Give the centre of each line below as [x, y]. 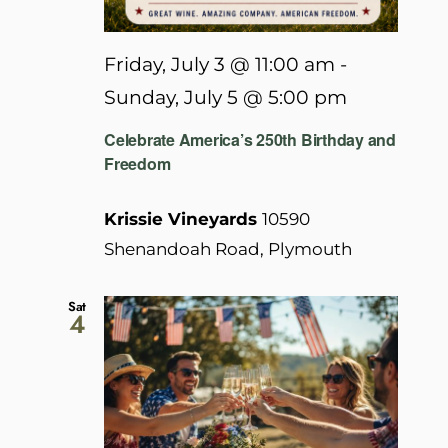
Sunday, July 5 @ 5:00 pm [225, 98]
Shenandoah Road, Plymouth [228, 248]
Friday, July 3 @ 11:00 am [219, 65]
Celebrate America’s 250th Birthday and [250, 139]
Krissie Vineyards [183, 218]
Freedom [137, 163]
